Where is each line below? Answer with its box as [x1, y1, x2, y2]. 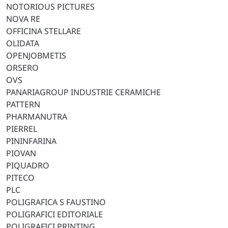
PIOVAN [6, 148, 36, 159]
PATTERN [6, 99, 40, 110]
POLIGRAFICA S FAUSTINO [6, 196, 106, 208]
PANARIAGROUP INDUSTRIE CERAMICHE [6, 87, 161, 98]
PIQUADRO [6, 160, 49, 171]
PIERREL [6, 123, 37, 134]
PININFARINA [6, 135, 56, 147]
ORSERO [6, 62, 39, 73]
